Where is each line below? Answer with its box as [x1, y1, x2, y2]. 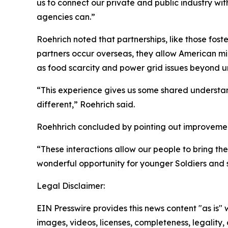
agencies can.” [37, 12, 95, 22]
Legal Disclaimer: [37, 181, 105, 191]
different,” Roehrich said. [37, 99, 135, 110]
